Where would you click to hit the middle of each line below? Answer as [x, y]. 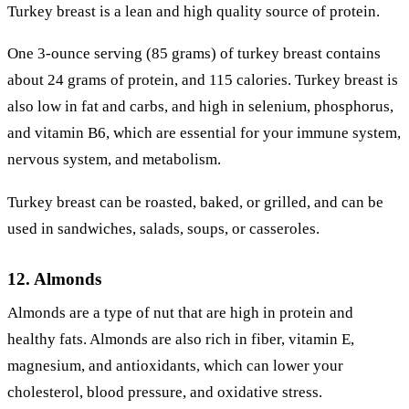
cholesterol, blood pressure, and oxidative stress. [165, 393]
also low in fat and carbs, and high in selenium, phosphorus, [200, 107]
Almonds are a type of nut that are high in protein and [180, 313]
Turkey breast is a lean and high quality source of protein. [194, 11]
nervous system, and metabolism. [114, 160]
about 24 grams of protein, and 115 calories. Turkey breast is [203, 80]
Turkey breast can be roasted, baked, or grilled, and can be [195, 203]
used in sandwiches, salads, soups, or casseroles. [163, 229]
